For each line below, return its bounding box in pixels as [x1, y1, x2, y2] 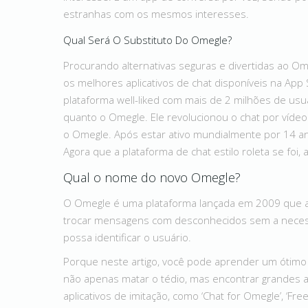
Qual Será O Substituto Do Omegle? [63, 33, 232, 47]
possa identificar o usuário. [63, 230, 191, 244]
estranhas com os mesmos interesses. [63, 7, 249, 21]
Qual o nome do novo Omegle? [63, 169, 241, 186]
